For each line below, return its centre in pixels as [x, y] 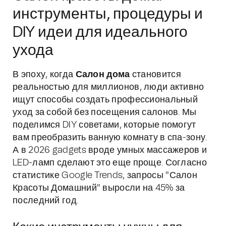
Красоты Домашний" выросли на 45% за [99, 188]
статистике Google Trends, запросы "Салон [105, 176]
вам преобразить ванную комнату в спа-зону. [110, 138]
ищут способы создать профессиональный [105, 100]
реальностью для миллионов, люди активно [108, 87]
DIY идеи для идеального [100, 32]
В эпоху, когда [44, 75]
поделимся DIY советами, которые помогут [104, 125]
